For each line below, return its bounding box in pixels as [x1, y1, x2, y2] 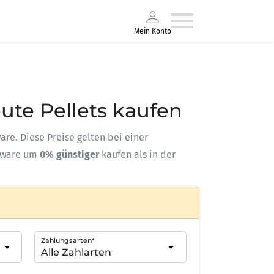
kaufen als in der [99, 149, 176, 160]
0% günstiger [40, 149, 99, 160]
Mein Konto [134, 26, 171, 35]
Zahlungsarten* [40, 236, 94, 245]
